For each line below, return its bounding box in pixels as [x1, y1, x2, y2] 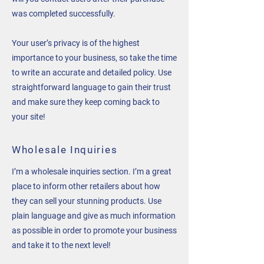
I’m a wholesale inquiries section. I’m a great [12, 167, 171, 176]
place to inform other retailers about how [12, 181, 160, 191]
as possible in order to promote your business [12, 226, 177, 235]
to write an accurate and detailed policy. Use [12, 68, 171, 77]
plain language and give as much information [12, 211, 176, 220]
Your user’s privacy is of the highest [12, 38, 140, 48]
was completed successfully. [12, 9, 115, 18]
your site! [12, 112, 45, 121]
